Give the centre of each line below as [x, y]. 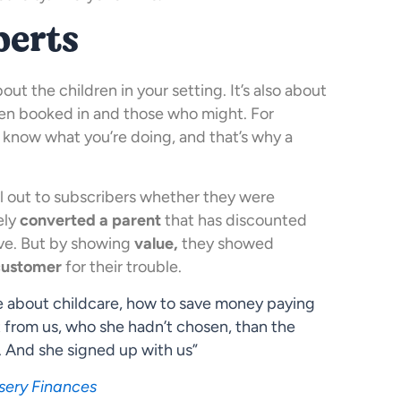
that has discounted [234, 221]
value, [156, 244]
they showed [228, 244]
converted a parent [90, 221]
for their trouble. [122, 267]
